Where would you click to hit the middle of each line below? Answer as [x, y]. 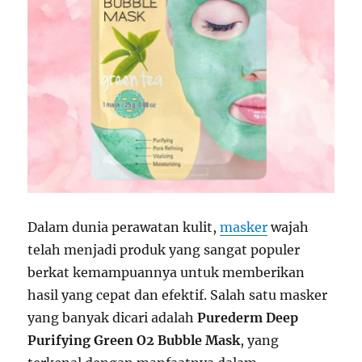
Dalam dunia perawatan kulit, [124, 227]
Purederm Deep [248, 318]
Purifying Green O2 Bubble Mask [134, 341]
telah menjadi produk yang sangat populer [164, 250]
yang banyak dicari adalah [113, 318]
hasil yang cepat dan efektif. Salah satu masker [178, 295]
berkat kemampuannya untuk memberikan [166, 273]
